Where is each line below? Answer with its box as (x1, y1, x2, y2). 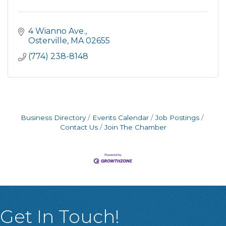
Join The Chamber (104, 123, 166, 131)
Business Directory (20, 113, 86, 122)
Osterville (28, 35, 67, 45)
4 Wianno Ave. (28, 26, 85, 36)
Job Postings (155, 113, 199, 122)
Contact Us (60, 123, 98, 131)
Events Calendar (92, 113, 149, 122)
